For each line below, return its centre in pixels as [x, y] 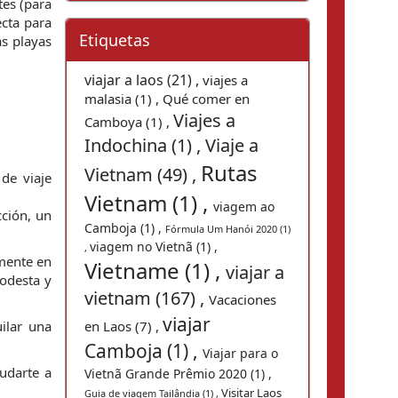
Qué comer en [206, 99]
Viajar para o [240, 353]
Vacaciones [243, 299]
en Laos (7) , [123, 326]
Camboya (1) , [129, 122]
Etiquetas [115, 40]
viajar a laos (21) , [143, 80]
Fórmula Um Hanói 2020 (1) [228, 229]
